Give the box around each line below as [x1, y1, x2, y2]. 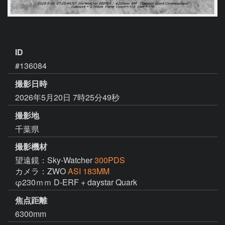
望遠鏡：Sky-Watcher [15, 154, 94, 166]
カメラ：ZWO [15, 165, 68, 177]
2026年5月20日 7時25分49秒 [15, 91, 120, 103]
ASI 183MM [68, 165, 109, 177]
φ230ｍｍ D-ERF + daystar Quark [15, 176, 139, 188]
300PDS [94, 154, 125, 166]
